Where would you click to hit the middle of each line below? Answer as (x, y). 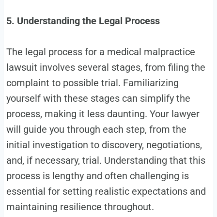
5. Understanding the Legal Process (83, 21)
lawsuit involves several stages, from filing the (106, 68)
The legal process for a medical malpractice (101, 52)
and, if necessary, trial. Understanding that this (106, 161)
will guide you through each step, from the (96, 130)
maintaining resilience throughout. (80, 207)
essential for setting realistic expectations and (106, 192)
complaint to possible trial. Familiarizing (92, 83)
